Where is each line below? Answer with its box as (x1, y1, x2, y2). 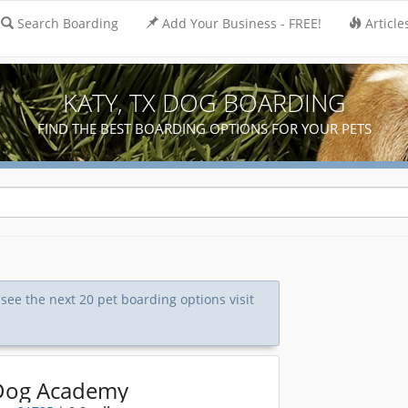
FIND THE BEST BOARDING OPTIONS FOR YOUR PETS (36, 119, 372, 138)
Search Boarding (17, 15, 118, 32)
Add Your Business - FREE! (162, 15, 321, 32)
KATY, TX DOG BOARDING (62, 86, 346, 119)
